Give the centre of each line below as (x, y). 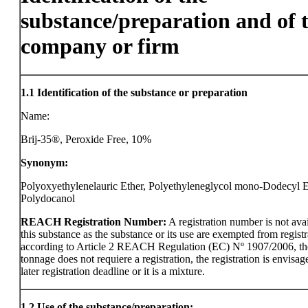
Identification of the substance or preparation (142, 92)
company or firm (100, 46)
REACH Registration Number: (93, 222)
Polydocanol (48, 198)
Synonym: (44, 163)
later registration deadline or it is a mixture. (113, 271)
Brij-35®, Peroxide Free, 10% (86, 139)
